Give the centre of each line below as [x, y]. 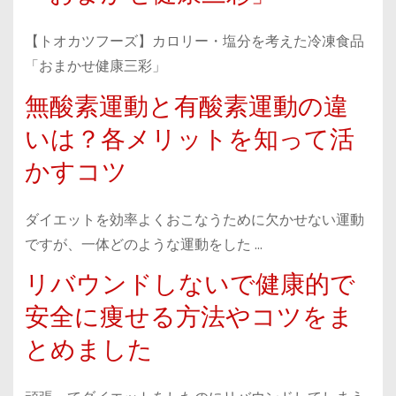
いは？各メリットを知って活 [189, 139]
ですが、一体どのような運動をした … [143, 244]
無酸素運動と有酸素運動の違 [186, 106]
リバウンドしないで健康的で [190, 285]
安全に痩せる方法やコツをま [189, 317]
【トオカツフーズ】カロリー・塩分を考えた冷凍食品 [194, 41]
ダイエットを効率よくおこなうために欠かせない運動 [194, 219]
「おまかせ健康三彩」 [95, 65]
